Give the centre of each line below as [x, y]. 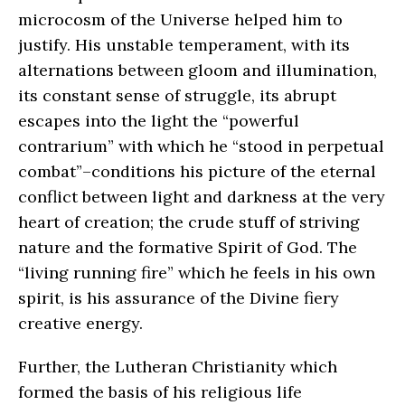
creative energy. [80, 323]
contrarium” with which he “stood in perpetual [201, 146]
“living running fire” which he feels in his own [197, 272]
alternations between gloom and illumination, [198, 70]
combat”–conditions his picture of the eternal [197, 171]
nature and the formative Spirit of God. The [188, 247]
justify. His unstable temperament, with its [184, 44]
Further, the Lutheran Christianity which [178, 366]
